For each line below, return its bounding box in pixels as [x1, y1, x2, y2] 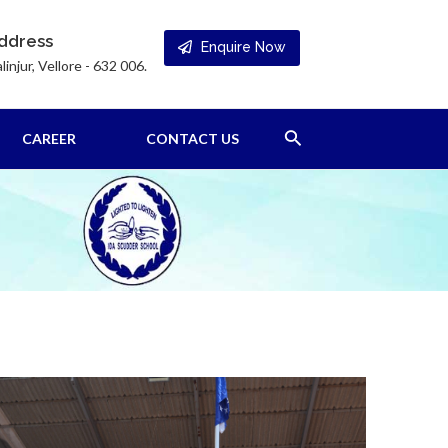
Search [283, 125, 343, 147]
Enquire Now [200, 38, 286, 55]
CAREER [22, 130, 77, 147]
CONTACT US [146, 130, 240, 147]
